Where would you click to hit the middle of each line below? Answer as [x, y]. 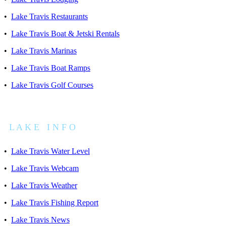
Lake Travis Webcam [45, 168]
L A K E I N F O [42, 127]
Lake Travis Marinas [44, 51]
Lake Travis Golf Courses [52, 85]
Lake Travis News [40, 220]
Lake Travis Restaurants [49, 16]
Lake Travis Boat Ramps [51, 68]
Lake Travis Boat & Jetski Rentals [65, 34]
